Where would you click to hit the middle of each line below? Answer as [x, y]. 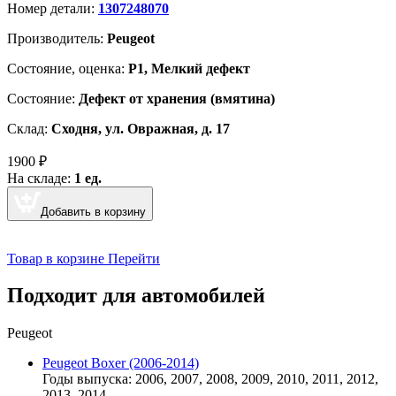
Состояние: [43, 98]
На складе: [41, 178]
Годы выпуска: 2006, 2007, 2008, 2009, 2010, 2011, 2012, [210, 379]
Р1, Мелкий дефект [189, 68]
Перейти [134, 258]
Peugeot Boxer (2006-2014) [121, 363]
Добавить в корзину [93, 211]
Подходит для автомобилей [136, 296]
